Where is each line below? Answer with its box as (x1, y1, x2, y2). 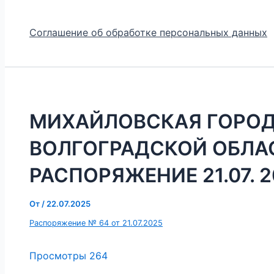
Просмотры (29, 249, 86, 262)
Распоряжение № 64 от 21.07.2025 (29, 218, 163, 228)
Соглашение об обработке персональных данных (29, 26, 267, 39)
